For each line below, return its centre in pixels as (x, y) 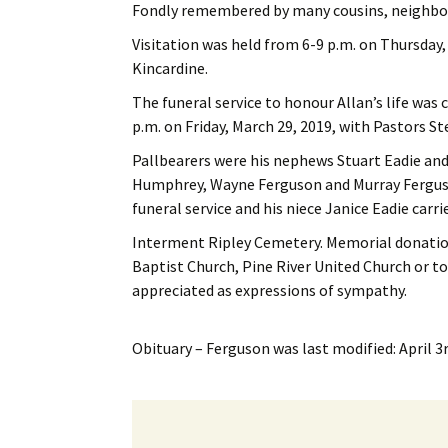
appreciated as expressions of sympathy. (269, 289)
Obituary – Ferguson (201, 347)
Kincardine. (170, 67)
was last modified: (334, 347)
